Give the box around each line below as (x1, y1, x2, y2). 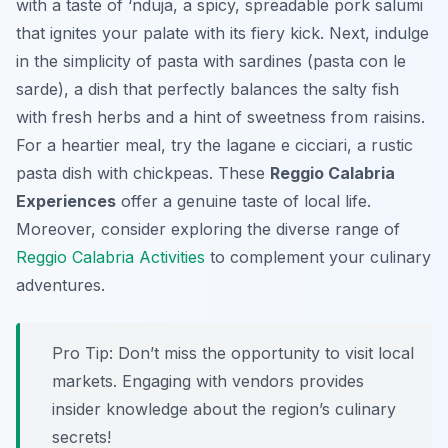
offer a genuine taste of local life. (116, 191, 371, 212)
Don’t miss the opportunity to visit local (113, 343, 414, 364)
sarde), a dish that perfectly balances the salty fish (16, 79, 399, 100)
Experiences (16, 191, 116, 212)
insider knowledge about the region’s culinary (52, 399, 396, 420)
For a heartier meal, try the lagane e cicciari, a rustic (16, 135, 413, 156)
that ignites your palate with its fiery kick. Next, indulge (16, 23, 429, 44)
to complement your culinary (205, 247, 431, 268)
